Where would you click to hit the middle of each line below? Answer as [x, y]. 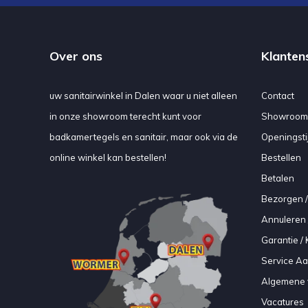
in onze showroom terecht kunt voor [125, 116]
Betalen [277, 178]
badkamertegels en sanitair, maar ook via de [144, 136]
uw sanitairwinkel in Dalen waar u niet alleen [143, 95]
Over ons [76, 56]
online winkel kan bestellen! [108, 157]
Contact [277, 95]
